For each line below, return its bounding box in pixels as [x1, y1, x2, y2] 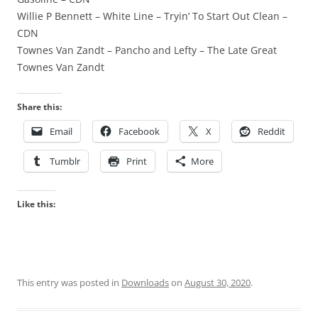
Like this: [17, 198, 55, 210]
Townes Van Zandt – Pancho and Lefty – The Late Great [17, 43, 277, 57]
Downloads [121, 276, 169, 289]
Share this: [17, 101, 62, 113]
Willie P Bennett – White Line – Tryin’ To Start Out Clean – [17, 9, 287, 23]
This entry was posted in [17, 276, 121, 289]
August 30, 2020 [185, 276, 251, 289]
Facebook [119, 125, 160, 138]
